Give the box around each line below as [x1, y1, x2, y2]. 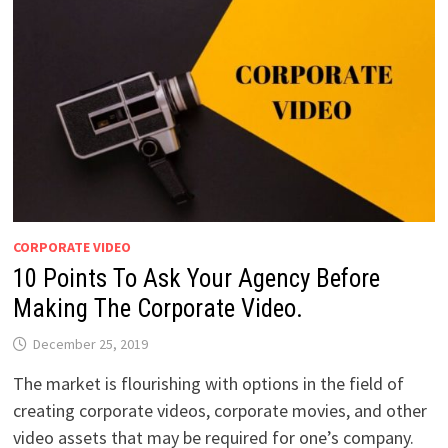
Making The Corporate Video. [12, 294, 303, 324]
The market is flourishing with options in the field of [12, 372, 404, 396]
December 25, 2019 [32, 335, 148, 354]
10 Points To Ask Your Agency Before [12, 264, 380, 294]
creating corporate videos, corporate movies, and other [12, 399, 427, 423]
